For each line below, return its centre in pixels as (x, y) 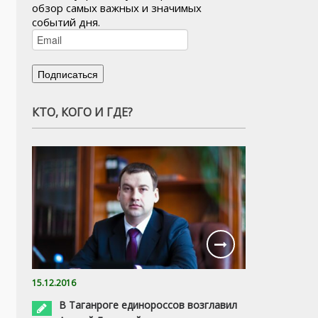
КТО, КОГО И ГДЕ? (82, 112)
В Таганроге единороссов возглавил (148, 305)
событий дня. (66, 22)
